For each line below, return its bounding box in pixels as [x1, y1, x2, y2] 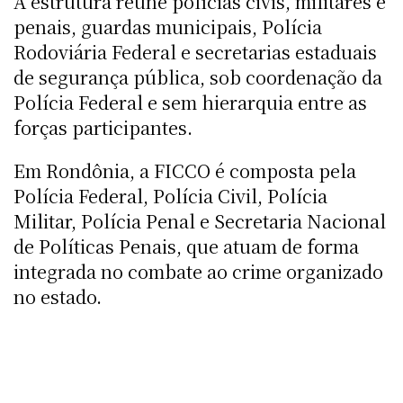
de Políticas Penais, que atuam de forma [13, 232, 359, 259]
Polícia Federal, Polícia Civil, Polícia [13, 182, 327, 209]
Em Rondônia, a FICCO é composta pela [13, 157, 356, 184]
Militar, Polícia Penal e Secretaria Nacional [13, 207, 386, 234]
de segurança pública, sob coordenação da [13, 63, 382, 90]
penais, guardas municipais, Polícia [13, 13, 322, 40]
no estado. [13, 282, 102, 309]
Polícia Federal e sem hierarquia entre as [13, 88, 367, 115]
